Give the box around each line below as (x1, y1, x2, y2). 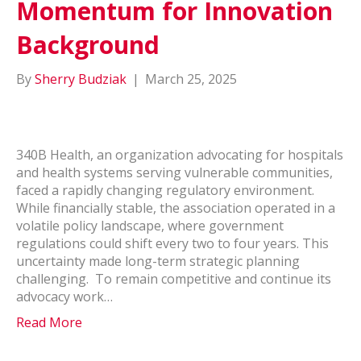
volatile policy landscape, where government (16, 217, 284, 234)
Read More (16, 313, 82, 331)
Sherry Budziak (35, 70, 127, 88)
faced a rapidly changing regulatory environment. (16, 181, 314, 199)
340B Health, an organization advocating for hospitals (16, 146, 343, 164)
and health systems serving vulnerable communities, (16, 164, 333, 181)
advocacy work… (16, 288, 113, 305)
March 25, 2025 (145, 70, 237, 88)
